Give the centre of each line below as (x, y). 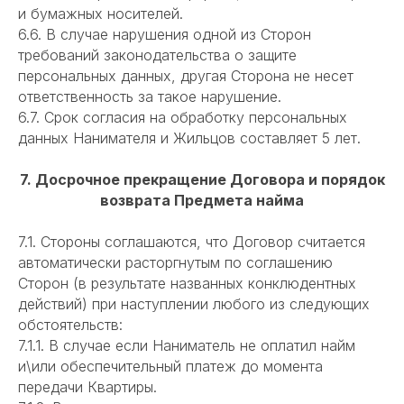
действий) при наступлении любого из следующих (194, 304)
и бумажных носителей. (101, 14)
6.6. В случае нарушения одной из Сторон (165, 35)
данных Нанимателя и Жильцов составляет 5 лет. (189, 138)
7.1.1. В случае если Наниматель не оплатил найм (187, 346)
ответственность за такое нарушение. (150, 97)
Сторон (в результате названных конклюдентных (187, 284)
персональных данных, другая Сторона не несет (186, 76)
